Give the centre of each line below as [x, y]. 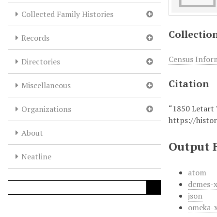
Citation [189, 84]
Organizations [46, 109]
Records [35, 38]
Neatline [36, 156]
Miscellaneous [46, 85]
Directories [41, 62]
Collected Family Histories [67, 14]
